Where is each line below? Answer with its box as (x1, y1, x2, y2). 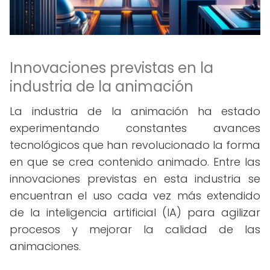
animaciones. (10, 239, 81, 254)
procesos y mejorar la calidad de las (10, 222, 260, 237)
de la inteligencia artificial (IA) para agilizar (10, 205, 260, 220)
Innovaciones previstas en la (10, 58, 213, 78)
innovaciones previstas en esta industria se (10, 171, 260, 186)
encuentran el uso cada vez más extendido (10, 188, 260, 203)
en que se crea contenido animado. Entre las (10, 154, 260, 169)
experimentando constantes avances (10, 121, 260, 136)
